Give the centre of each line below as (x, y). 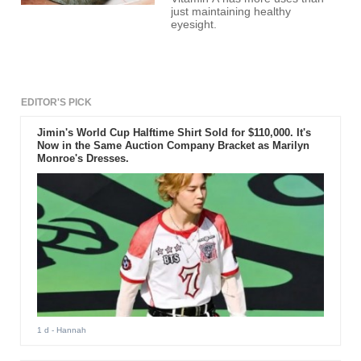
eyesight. (194, 25)
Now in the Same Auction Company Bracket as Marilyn (173, 146)
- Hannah (67, 330)
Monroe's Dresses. (83, 159)
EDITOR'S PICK (57, 103)
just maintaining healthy (231, 12)
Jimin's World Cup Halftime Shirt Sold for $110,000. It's (174, 133)
